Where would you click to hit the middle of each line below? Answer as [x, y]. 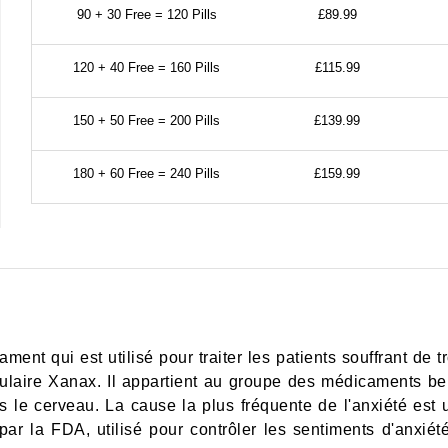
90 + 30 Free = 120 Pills [146, 14]
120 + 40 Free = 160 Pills [147, 67]
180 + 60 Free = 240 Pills [147, 173]
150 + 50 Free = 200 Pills [147, 120]
